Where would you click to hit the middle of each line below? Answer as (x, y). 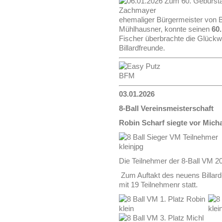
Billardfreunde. (142, 48)
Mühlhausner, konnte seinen (165, 29)
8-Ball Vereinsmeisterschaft (166, 108)
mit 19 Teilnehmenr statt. (158, 185)
